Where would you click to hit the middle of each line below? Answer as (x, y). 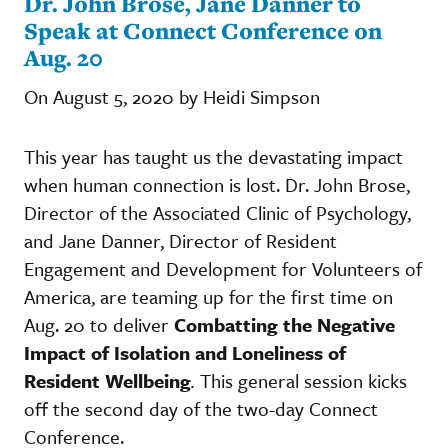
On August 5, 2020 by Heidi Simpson (172, 96)
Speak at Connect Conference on (203, 30)
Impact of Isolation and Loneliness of (185, 352)
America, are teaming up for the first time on (208, 296)
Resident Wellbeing (107, 380)
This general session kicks (303, 380)
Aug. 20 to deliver (99, 324)
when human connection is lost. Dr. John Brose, (217, 184)
